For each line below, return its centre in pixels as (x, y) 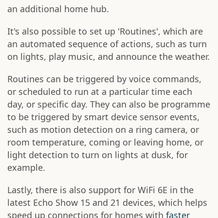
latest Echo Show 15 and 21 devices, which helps (107, 203)
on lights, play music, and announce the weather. (109, 57)
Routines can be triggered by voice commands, (104, 79)
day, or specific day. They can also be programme (109, 104)
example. (26, 168)
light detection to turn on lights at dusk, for (98, 155)
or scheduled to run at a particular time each (100, 92)
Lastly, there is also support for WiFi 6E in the (100, 190)
